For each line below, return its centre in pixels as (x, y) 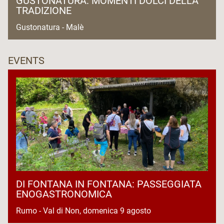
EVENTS (26, 60)
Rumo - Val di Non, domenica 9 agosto (84, 211)
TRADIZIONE (44, 10)
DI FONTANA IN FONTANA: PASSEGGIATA (109, 184)
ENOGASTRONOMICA (64, 194)
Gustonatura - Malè (51, 27)
